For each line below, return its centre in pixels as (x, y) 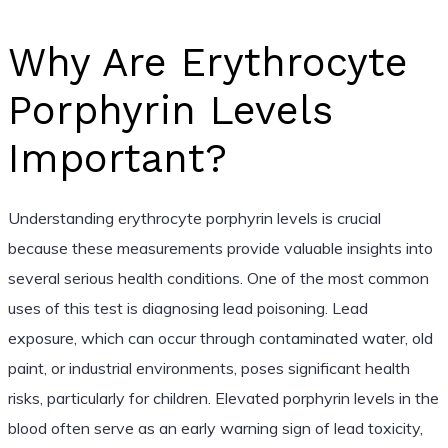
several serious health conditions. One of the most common (218, 277)
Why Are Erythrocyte (207, 62)
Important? (117, 158)
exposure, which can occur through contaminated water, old (220, 337)
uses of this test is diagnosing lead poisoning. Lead (187, 307)
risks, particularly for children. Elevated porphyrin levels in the (223, 397)
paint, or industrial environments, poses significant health (208, 367)
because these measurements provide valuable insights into (220, 247)
